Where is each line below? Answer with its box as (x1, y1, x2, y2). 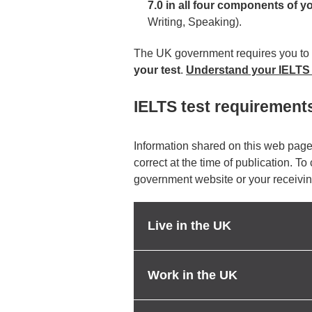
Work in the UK (148, 267, 237, 282)
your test (134, 64, 180, 77)
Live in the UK (148, 219, 231, 233)
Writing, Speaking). (148, 15, 242, 28)
